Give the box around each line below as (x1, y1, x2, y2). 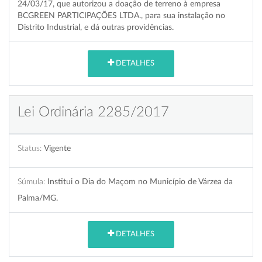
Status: (18, 143, 42, 153)
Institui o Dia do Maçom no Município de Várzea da (47, 177, 233, 186)
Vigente (44, 143, 71, 153)
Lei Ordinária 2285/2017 (18, 105, 169, 119)
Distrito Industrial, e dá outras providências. (18, 22, 174, 32)
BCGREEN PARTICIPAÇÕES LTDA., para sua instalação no (18, 11, 225, 20)
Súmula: (18, 177, 45, 186)
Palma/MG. (18, 193, 58, 202)
